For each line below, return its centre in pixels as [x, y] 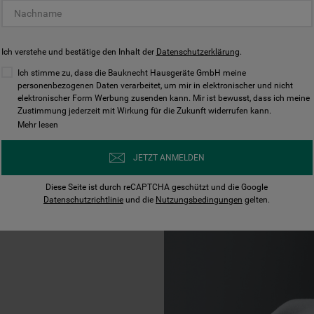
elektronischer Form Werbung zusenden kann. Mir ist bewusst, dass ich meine [163, 98]
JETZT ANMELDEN [169, 157]
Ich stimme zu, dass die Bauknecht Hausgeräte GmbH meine [131, 73]
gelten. [256, 200]
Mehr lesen [37, 125]
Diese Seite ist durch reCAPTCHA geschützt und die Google [157, 187]
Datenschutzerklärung [198, 52]
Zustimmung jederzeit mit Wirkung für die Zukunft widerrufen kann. [144, 111]
